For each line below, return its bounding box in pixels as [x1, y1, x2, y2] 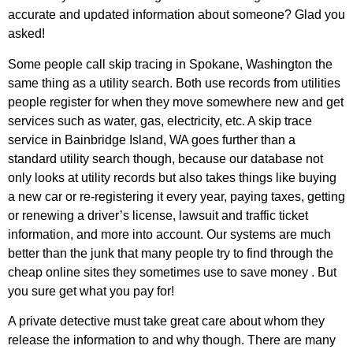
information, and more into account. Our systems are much [8, 227, 331, 241]
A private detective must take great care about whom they [8, 314, 325, 328]
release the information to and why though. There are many [8, 333, 336, 347]
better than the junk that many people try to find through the [8, 246, 333, 260]
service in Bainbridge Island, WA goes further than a [8, 132, 295, 147]
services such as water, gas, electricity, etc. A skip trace [8, 113, 312, 128]
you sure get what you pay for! [8, 284, 174, 298]
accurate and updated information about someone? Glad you [8, 8, 345, 22]
